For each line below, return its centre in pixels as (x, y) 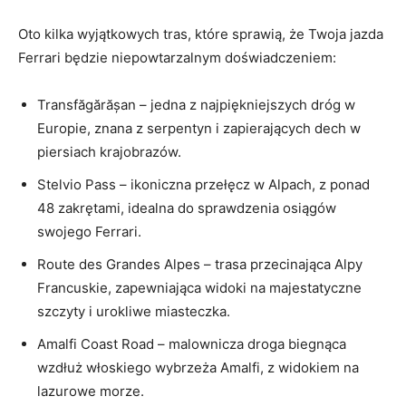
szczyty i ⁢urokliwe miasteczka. (134, 311)
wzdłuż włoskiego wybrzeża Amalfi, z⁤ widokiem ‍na (198, 367)
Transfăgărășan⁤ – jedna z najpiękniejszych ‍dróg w (196, 104)
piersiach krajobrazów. (109, 151)
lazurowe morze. (91, 391)
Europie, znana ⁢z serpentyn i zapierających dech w (199, 128)
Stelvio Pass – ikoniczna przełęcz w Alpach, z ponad (203, 184)
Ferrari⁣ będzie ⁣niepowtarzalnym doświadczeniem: (177, 57)
